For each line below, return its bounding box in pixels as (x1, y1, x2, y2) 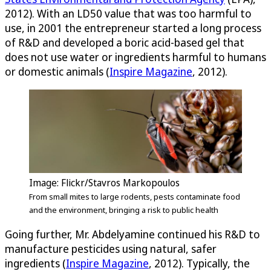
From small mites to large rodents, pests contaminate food (29, 191, 240, 202)
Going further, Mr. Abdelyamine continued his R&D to (5, 226, 260, 241)
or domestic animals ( (5, 64, 109, 79)
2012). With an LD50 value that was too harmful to (5, 6, 252, 21)
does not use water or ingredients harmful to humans (5, 50, 266, 65)
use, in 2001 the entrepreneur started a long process (5, 21, 261, 36)
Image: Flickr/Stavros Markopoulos (29, 175, 180, 189)
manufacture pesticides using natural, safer (5, 241, 217, 256)
